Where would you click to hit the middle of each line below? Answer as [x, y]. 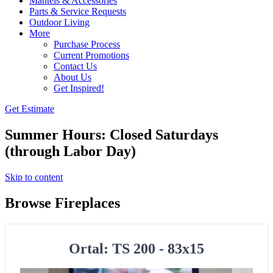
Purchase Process [87, 44]
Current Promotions [91, 55]
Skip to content [34, 177]
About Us [73, 77]
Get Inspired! [79, 88]
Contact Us [75, 66]
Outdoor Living [59, 22]
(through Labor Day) [70, 151]
